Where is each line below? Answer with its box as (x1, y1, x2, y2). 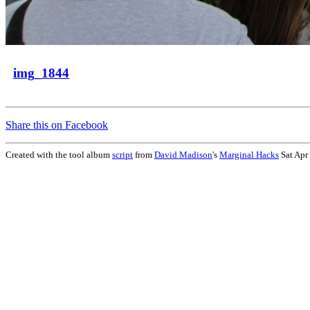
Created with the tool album (6, 149, 112, 160)
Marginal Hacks (219, 149, 279, 160)
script (112, 149, 133, 160)
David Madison (154, 149, 212, 160)
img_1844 (13, 65, 69, 80)
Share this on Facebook (6, 119, 108, 131)
